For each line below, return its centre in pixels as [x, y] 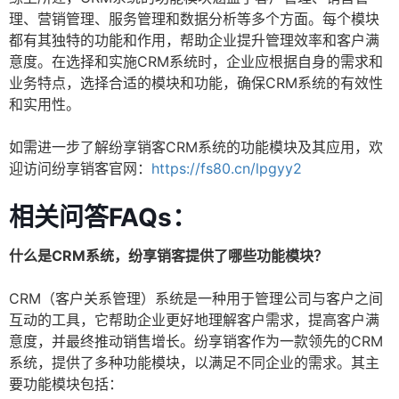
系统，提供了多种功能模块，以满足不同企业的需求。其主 [194, 363]
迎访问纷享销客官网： [80, 169]
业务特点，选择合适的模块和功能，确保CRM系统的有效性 [196, 83]
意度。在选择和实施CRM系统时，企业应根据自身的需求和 [196, 62]
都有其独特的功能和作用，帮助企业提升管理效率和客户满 [194, 41]
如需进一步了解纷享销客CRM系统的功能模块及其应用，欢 [196, 147]
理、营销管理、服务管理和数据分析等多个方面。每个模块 [194, 19]
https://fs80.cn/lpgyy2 [227, 169]
